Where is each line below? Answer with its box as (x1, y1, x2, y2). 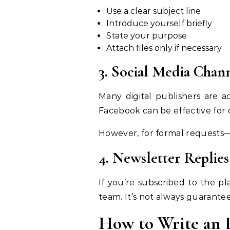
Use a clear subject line (106, 6, 201, 16)
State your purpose (106, 31, 187, 41)
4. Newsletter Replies (99, 148, 229, 168)
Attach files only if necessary (106, 43, 222, 53)
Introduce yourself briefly (106, 18, 212, 29)
